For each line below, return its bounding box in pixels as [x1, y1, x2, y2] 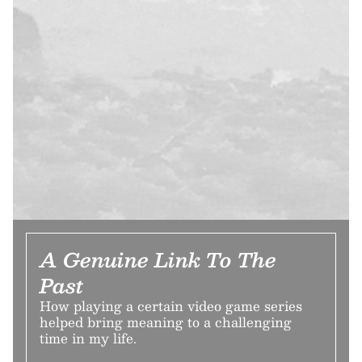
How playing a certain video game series [40, 294, 302, 317]
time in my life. [40, 326, 137, 349]
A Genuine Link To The [40, 242, 276, 276]
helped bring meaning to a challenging [40, 310, 292, 333]
